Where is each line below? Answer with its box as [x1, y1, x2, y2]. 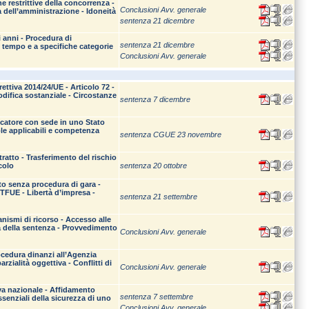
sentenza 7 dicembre [120, 95, 190, 103]
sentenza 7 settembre [120, 292, 193, 301]
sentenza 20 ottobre [120, 161, 187, 170]
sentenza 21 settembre [120, 192, 197, 201]
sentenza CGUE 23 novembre [120, 130, 221, 139]
